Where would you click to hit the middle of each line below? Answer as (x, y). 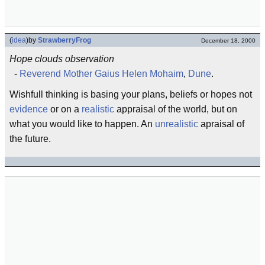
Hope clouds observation (62, 59)
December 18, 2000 (228, 41)
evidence (29, 109)
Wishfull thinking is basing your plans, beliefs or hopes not (131, 94)
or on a (65, 109)
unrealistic (177, 124)
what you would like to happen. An (82, 124)
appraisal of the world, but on (176, 109)
